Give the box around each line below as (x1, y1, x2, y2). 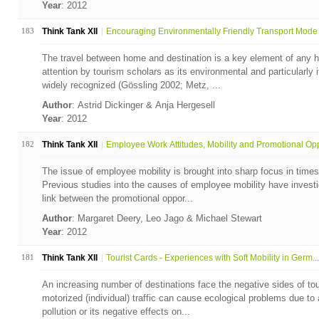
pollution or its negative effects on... (41, 306, 190, 317)
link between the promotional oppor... (41, 193, 193, 204)
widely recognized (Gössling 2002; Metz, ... (41, 80, 221, 90)
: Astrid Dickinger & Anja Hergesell (71, 100, 218, 110)
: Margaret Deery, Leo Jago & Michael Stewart (71, 213, 265, 224)
